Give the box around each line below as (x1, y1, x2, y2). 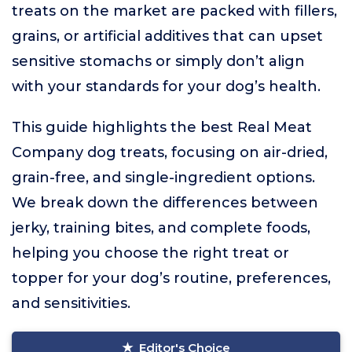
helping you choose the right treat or (12, 244, 289, 262)
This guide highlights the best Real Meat (12, 119, 312, 136)
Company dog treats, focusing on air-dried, (12, 144, 328, 161)
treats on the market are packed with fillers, (12, 2, 337, 20)
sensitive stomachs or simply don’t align (12, 53, 305, 70)
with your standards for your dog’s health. (12, 78, 321, 95)
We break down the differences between (12, 194, 318, 211)
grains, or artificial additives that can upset (12, 27, 323, 45)
